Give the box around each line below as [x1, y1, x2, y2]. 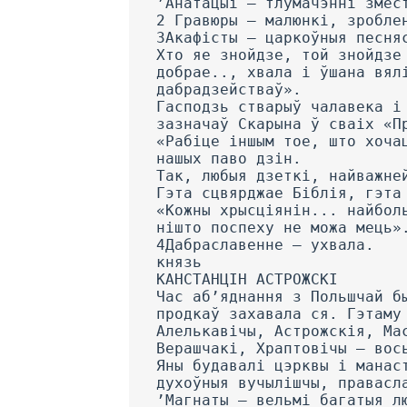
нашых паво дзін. [156, 149, 302, 167]
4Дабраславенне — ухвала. [156, 235, 374, 253]
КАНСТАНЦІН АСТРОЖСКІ [156, 270, 338, 288]
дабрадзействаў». [156, 80, 302, 98]
